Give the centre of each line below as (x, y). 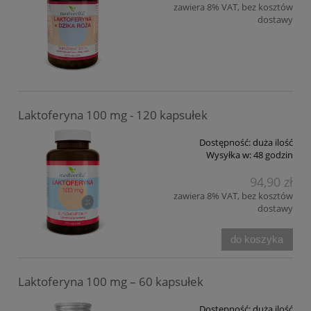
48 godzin (273, 154)
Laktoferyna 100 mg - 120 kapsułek (113, 115)
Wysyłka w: (229, 154)
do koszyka (257, 239)
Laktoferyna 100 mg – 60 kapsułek (111, 281)
